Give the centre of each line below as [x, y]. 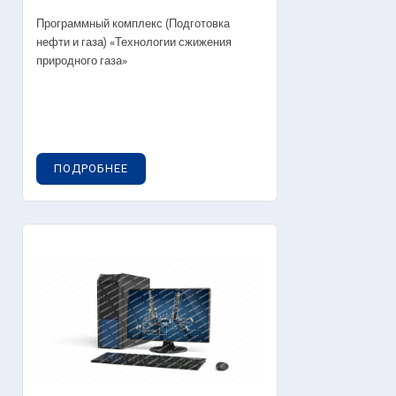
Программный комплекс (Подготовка [133, 24]
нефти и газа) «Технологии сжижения [134, 42]
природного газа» [82, 61]
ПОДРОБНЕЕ [91, 168]
